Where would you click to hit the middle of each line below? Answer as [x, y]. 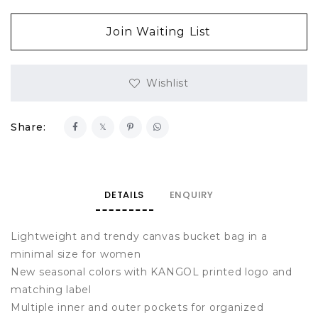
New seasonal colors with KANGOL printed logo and [152, 272]
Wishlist [168, 83]
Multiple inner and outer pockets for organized [137, 307]
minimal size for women [76, 254]
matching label [51, 290]
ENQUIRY [191, 195]
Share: [28, 127]
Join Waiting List [159, 32]
